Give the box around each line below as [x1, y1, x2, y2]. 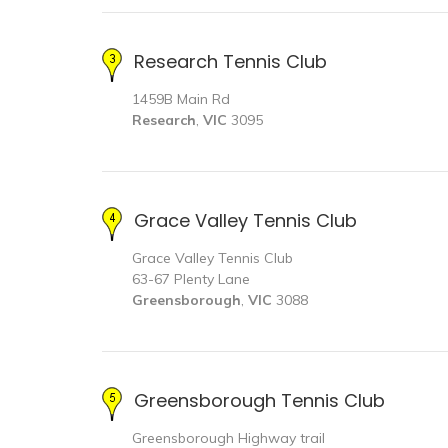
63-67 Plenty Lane [132, 269, 250, 288]
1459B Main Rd [132, 89, 230, 108]
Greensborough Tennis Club [134, 387, 385, 413]
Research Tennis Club [134, 48, 327, 74]
